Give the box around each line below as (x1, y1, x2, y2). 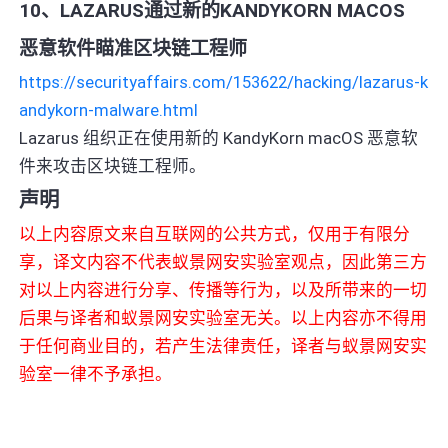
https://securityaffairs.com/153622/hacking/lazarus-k (19, 71, 429, 92)
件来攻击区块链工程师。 (19, 155, 207, 176)
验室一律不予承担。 (19, 363, 173, 384)
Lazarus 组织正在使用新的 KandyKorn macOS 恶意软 (19, 127, 419, 148)
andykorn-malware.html (19, 99, 199, 120)
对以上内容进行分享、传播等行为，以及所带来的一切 (19, 279, 428, 300)
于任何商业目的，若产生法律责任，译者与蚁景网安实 (19, 335, 428, 356)
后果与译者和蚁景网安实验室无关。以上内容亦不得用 (19, 307, 428, 328)
